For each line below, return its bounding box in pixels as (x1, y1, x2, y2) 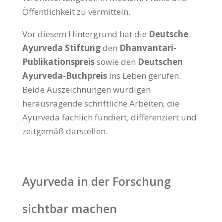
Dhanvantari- (119, 42, 176, 54)
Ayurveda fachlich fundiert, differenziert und (22, 111, 197, 123)
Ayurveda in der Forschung (22, 173, 171, 190)
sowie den (94, 56, 138, 68)
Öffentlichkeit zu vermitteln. (22, 6, 130, 18)
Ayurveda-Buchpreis (22, 70, 107, 82)
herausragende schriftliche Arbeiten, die (22, 98, 179, 110)
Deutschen (137, 56, 183, 68)
